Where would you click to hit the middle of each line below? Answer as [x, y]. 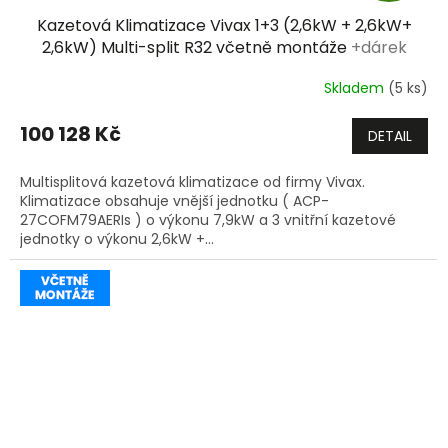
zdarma [224, 69]
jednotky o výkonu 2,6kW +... [117, 238]
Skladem [356, 88]
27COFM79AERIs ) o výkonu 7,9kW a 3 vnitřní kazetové [208, 219]
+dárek [378, 47]
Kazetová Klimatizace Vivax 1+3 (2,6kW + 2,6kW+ [224, 25]
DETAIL [390, 135]
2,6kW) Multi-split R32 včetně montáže [196, 47]
